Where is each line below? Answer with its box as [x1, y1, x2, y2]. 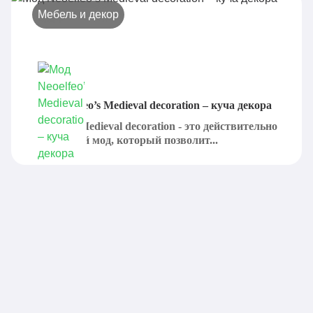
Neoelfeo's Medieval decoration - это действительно [29, 120, 277, 132]
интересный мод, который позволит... [29, 134, 218, 146]
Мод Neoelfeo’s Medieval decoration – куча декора [29, 99, 275, 111]
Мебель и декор [38, 8, 119, 20]
